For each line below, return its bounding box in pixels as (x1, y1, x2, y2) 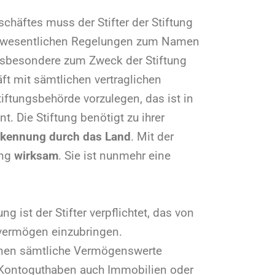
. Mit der (130, 130, 174, 144)
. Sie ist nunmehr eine (58, 149, 171, 163)
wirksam (14, 149, 58, 163)
